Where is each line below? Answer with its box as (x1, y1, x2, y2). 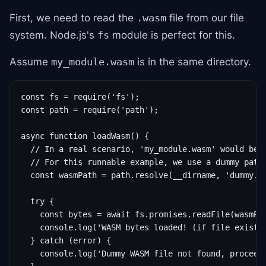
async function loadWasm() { (21, 131, 149, 141)
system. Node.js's (9, 29, 97, 41)
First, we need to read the (9, 12, 137, 24)
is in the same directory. (134, 56, 251, 68)
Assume (9, 56, 51, 68)
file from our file (166, 12, 244, 24)
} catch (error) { (21, 236, 111, 245)
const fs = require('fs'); (21, 92, 140, 102)
